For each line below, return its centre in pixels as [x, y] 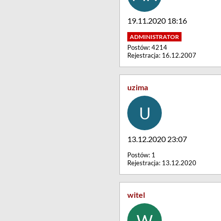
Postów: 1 [141, 155]
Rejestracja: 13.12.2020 [162, 163]
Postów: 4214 [147, 47]
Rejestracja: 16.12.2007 [162, 55]
